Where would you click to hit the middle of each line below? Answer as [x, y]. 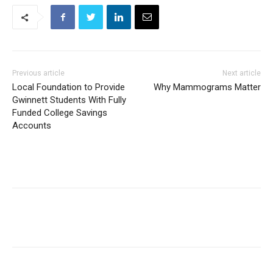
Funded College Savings [60, 113]
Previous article [38, 73]
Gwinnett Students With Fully [69, 100]
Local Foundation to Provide [69, 87]
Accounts [32, 126]
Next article [241, 73]
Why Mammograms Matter [207, 87]
